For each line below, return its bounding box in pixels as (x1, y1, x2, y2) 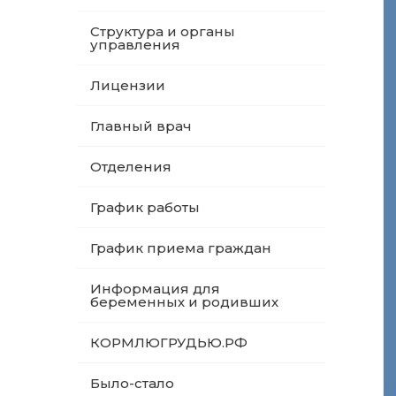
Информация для (90, 280, 220, 297)
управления (90, 36, 180, 53)
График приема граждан (90, 240, 271, 256)
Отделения (90, 158, 171, 175)
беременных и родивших (90, 293, 278, 310)
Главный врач (90, 118, 192, 134)
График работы (90, 199, 200, 216)
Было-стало (90, 375, 174, 392)
